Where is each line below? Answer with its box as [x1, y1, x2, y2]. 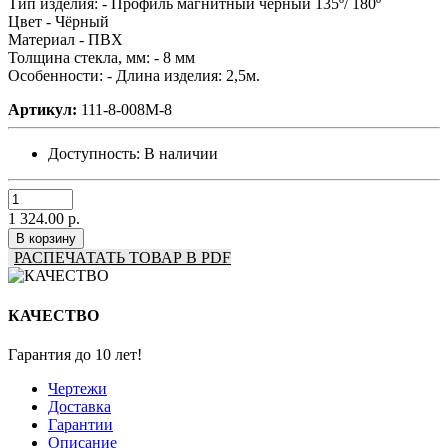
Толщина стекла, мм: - [8, 49, 163, 67]
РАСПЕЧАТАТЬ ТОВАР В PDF [14, 249, 231, 267]
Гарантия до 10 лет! [8, 345, 142, 363]
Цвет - [8, 13, 55, 31]
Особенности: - [8, 67, 116, 85]
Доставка [48, 397, 111, 415]
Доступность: [48, 145, 140, 163]
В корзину [16, 231, 76, 247]
